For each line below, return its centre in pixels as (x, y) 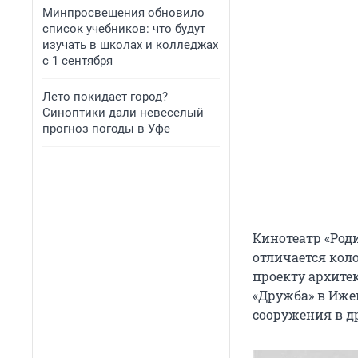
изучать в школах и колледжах (130, 45)
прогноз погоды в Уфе (106, 129)
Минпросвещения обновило (123, 13)
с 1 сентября (78, 61)
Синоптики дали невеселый (123, 113)
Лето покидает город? (105, 97)
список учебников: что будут (124, 29)
